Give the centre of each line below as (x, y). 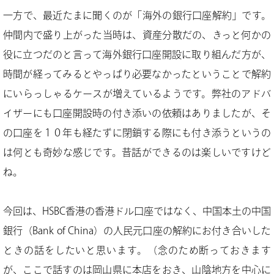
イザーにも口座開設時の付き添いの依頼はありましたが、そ (137, 113)
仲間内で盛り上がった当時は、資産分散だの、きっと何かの (137, 35)
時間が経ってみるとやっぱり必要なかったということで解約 (137, 74)
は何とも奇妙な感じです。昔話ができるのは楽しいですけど (137, 152)
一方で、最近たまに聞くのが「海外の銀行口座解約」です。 (137, 15)
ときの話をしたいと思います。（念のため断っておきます (137, 250)
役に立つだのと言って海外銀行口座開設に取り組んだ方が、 (137, 54)
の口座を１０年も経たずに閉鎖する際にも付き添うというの (137, 133)
